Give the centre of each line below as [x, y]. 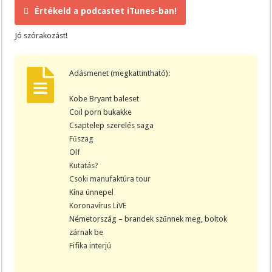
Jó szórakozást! [41, 35]
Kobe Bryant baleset [104, 98]
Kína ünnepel [92, 192]
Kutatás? [84, 165]
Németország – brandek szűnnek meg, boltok [148, 219]
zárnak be [87, 232]
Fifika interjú [90, 245]
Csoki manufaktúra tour [110, 178]
